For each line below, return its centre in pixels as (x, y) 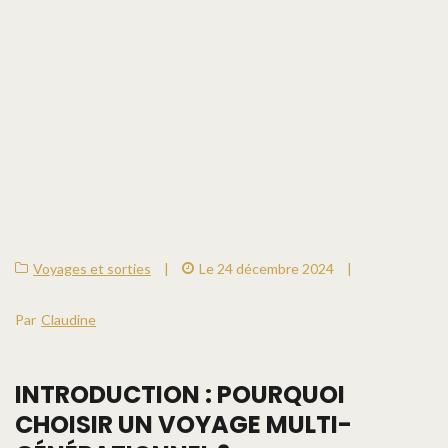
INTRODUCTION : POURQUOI (180, 394)
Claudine (68, 319)
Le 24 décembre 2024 (266, 268)
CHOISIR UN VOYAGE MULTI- (183, 424)
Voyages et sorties (92, 268)
